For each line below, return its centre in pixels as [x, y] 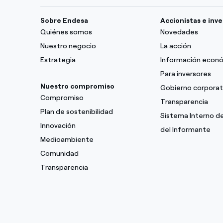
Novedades [179, 32]
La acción [175, 46]
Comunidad [59, 154]
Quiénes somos [66, 32]
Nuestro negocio [68, 46]
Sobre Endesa [64, 21]
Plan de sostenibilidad [76, 112]
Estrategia [58, 60]
